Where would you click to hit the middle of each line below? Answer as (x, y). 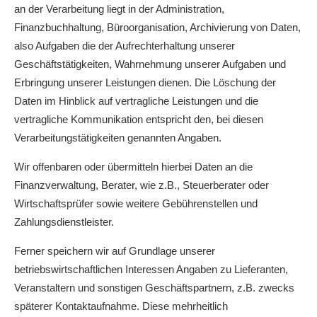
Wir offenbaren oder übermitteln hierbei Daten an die (133, 167)
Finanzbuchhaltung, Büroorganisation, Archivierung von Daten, (157, 27)
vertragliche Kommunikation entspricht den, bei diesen (139, 119)
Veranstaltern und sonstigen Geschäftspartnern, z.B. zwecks (154, 288)
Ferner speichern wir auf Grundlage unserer (115, 251)
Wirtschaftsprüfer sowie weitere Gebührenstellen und (136, 203)
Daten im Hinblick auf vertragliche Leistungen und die (136, 101)
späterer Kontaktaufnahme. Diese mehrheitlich (121, 306)
